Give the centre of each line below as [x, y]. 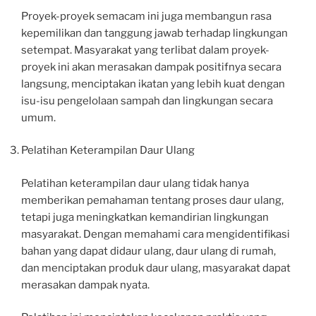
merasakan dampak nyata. [85, 285]
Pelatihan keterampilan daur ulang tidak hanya [135, 183]
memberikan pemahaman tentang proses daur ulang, [152, 200]
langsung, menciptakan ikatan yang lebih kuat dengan [153, 84]
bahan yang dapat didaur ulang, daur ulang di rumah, [148, 251]
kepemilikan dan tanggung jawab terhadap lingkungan [154, 33]
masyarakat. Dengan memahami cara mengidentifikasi [156, 234]
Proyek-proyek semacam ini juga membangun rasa [146, 16]
